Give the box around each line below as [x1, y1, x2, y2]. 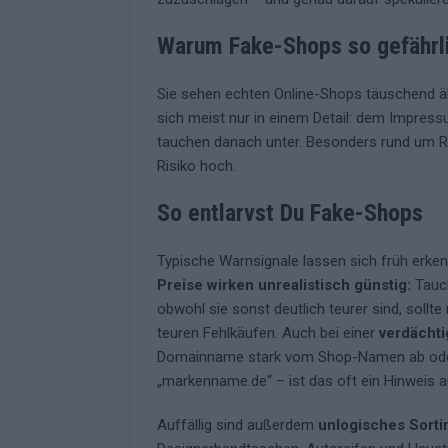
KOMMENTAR [289, 56, 363, 71]
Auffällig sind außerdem [157, 416, 318, 435]
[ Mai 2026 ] [289, 22, 355, 37]
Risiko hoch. [157, 157, 236, 176]
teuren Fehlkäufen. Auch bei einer [157, 324, 379, 343]
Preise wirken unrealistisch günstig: [157, 276, 411, 295]
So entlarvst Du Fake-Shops [157, 199, 423, 228]
